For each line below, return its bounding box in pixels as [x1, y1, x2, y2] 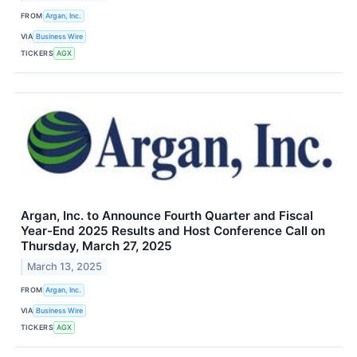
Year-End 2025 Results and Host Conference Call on [21, 222, 325, 238]
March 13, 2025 [27, 260, 103, 273]
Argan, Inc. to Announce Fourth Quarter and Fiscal [21, 207, 313, 223]
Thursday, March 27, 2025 [21, 237, 172, 253]
